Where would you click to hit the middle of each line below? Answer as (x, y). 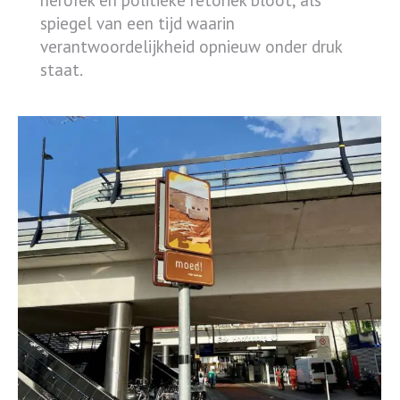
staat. (62, 69)
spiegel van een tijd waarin (137, 23)
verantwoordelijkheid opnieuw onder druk (191, 46)
